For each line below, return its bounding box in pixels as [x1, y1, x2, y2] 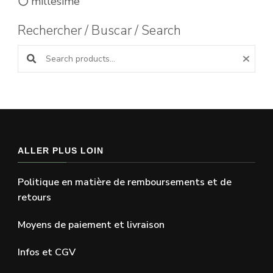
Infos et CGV [18, 245, 76, 259]
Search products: [18, 38, 54, 51]
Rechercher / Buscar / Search [18, 21, 181, 40]
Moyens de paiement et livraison [18, 218, 165, 232]
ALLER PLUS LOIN [18, 145, 104, 155]
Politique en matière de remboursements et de [18, 175, 232, 189]
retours [18, 190, 51, 204]
